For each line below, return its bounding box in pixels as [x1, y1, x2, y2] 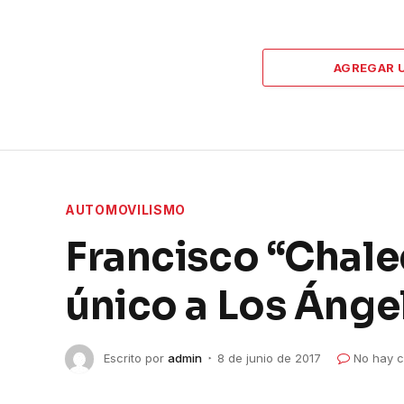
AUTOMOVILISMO [65, 202, 187, 218]
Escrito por [104, 350, 164, 365]
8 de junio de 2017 [217, 350, 321, 365]
